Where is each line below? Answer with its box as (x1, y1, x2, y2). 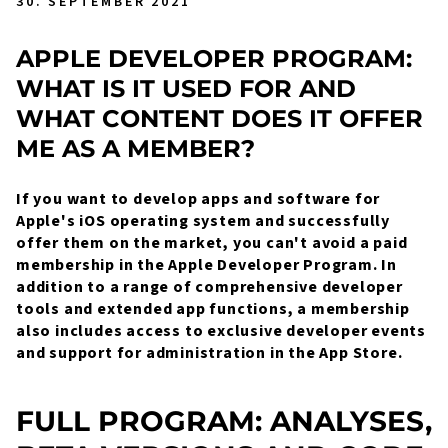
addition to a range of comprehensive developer (16, 276, 403, 298)
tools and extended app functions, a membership (16, 298, 410, 320)
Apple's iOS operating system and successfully (16, 210, 390, 232)
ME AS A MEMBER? (16, 134, 255, 163)
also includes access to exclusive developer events (16, 320, 426, 342)
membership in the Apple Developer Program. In (16, 254, 397, 276)
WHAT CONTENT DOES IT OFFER (16, 104, 423, 133)
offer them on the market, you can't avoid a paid (16, 232, 408, 254)
